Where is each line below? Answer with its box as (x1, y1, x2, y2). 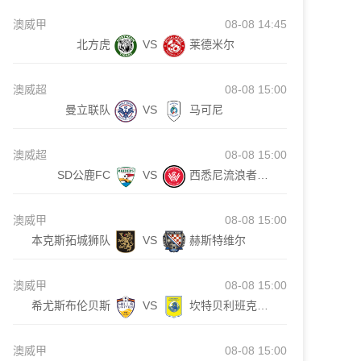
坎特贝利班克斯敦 (257, 299, 268, 312)
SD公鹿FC (57, 168, 110, 181)
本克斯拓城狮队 (31, 234, 110, 247)
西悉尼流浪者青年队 (257, 168, 268, 181)
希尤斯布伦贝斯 (31, 299, 110, 312)
